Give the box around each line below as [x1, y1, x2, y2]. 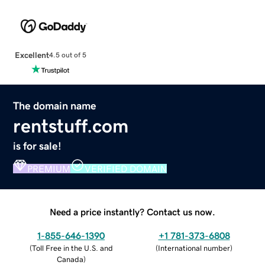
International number [158, 244, 230, 252]
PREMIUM [27, 163, 71, 173]
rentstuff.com [13, 116, 129, 135]
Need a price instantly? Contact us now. [50, 206, 215, 216]
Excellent [14, 50, 49, 59]
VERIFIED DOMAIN [85, 163, 167, 173]
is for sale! [13, 140, 62, 151]
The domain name [13, 100, 97, 111]
